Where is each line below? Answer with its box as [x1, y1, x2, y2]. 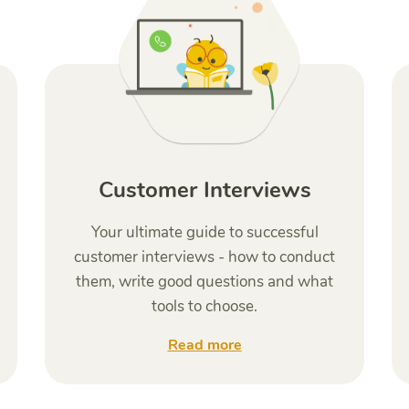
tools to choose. [152, 296, 257, 317]
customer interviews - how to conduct [74, 246, 335, 267]
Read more [167, 335, 242, 355]
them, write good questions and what [76, 271, 333, 292]
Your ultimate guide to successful [90, 222, 319, 243]
